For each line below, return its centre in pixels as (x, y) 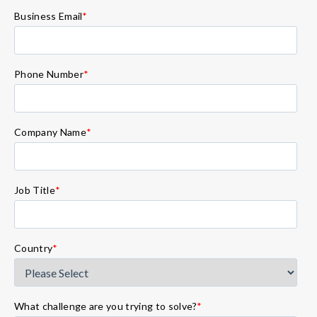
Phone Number (49, 74)
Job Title (35, 190)
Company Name (50, 132)
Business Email (48, 16)
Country (34, 248)
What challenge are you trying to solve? (106, 306)
